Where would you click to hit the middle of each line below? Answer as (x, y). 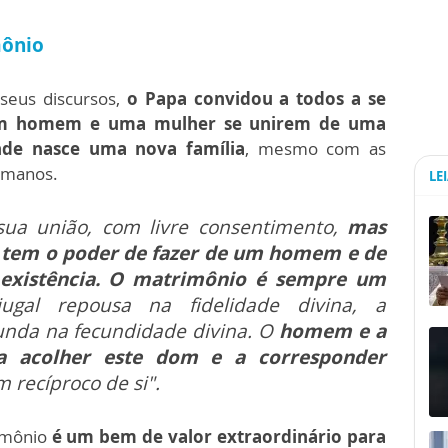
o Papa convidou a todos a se (256, 98)
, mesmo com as (315, 148)
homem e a (330, 330)
